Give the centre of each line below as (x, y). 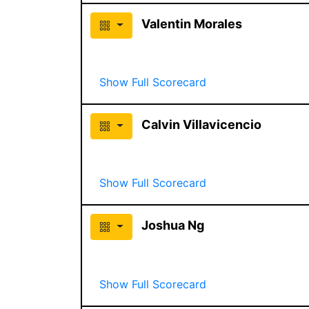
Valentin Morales (191, 23)
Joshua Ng (172, 225)
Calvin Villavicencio (201, 124)
